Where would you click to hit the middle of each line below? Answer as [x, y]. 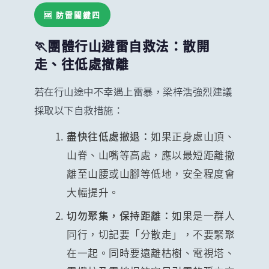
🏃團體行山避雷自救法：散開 [122, 45]
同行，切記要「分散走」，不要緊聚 [151, 234]
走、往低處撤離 [81, 63]
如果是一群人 [204, 215]
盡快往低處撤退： [109, 136]
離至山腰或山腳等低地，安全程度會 [151, 173]
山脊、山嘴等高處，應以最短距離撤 [151, 155]
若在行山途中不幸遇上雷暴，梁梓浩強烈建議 [133, 91]
